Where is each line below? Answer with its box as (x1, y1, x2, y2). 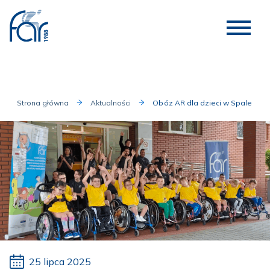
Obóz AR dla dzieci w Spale (152, 98, 252, 107)
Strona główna (17, 98, 69, 107)
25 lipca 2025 (29, 255, 92, 268)
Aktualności (90, 98, 131, 107)
